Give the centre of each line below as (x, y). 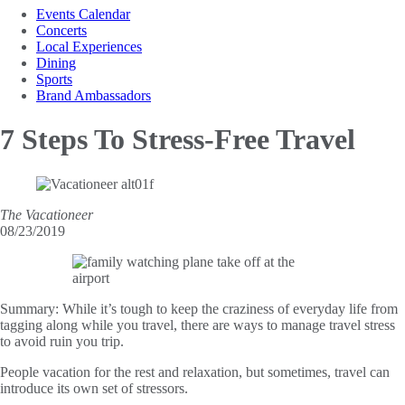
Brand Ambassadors (94, 95)
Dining (56, 62)
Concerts (61, 30)
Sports (54, 79)
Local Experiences (89, 46)
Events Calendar (83, 14)
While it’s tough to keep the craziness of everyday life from (230, 308)
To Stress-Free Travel (225, 140)
